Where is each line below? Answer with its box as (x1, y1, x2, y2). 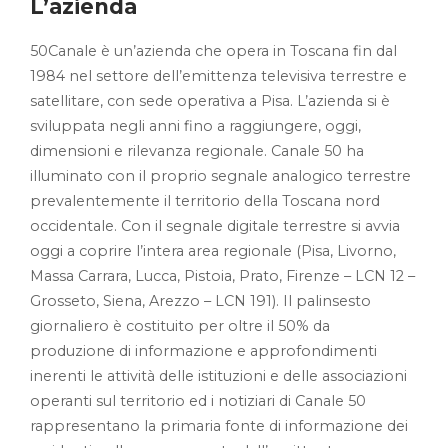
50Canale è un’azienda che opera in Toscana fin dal (30, 42, 397, 60)
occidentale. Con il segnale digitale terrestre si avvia (30, 217, 400, 235)
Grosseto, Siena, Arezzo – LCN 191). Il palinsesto (30, 292, 371, 310)
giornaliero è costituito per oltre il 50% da (30, 317, 330, 335)
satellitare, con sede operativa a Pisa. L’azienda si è (30, 92, 390, 110)
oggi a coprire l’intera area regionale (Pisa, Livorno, (30, 242, 396, 260)
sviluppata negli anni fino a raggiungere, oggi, (30, 117, 361, 135)
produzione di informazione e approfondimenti (30, 342, 377, 360)
